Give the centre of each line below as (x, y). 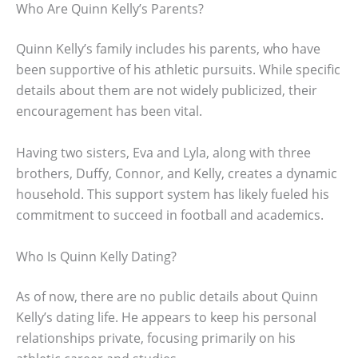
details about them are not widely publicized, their (167, 91)
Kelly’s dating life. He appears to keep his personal (166, 317)
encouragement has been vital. (109, 111)
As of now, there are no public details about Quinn (167, 296)
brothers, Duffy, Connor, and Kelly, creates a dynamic (177, 173)
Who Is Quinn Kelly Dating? (96, 256)
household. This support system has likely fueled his (173, 194)
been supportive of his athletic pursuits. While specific (178, 70)
